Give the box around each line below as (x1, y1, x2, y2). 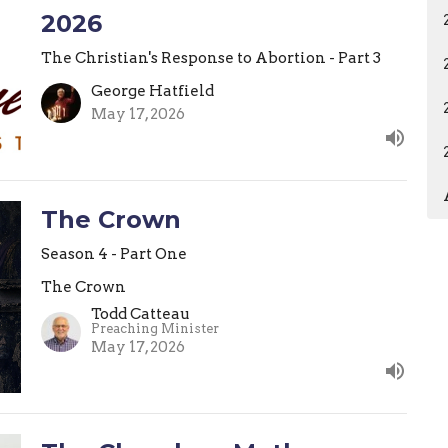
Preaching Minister (90, 320, 219, 336)
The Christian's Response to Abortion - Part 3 (40, 49, 381, 68)
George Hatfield (90, 82, 214, 101)
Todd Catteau (90, 304, 190, 323)
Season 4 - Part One (40, 245, 187, 264)
